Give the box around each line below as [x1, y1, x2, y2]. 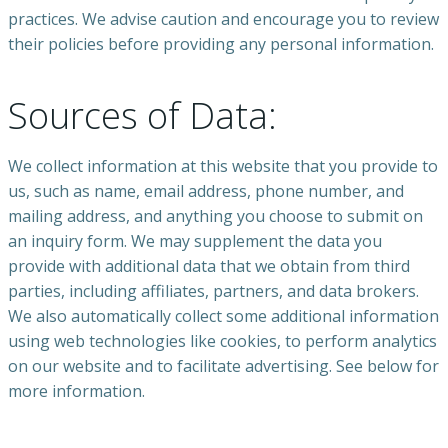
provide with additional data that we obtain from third [8, 255, 410, 278]
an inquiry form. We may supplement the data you [8, 230, 382, 253]
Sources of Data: [8, 91, 277, 141]
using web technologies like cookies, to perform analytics [8, 330, 437, 353]
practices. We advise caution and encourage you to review [8, 8, 439, 31]
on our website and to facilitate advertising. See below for [8, 355, 439, 378]
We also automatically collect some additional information [8, 305, 439, 328]
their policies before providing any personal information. [8, 33, 434, 56]
